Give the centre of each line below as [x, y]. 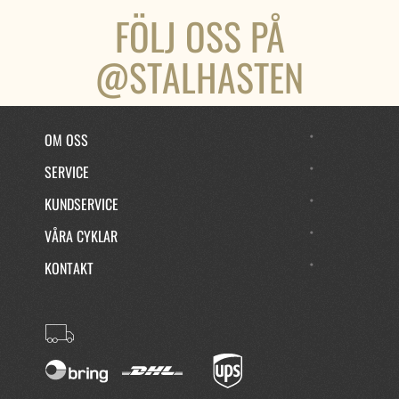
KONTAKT [69, 268]
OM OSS [66, 139]
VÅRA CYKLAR [81, 236]
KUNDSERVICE [81, 204]
